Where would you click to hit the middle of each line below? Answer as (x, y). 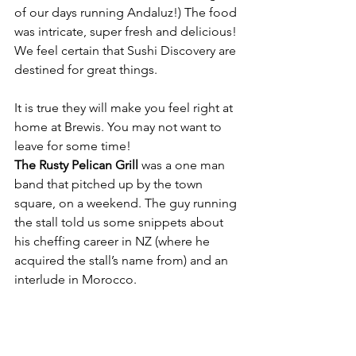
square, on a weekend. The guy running (127, 203)
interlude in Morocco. (75, 279)
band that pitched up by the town (110, 184)
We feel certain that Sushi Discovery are (127, 50)
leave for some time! (73, 146)
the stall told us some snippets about (120, 222)
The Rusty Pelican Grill (76, 165)
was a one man (183, 165)
